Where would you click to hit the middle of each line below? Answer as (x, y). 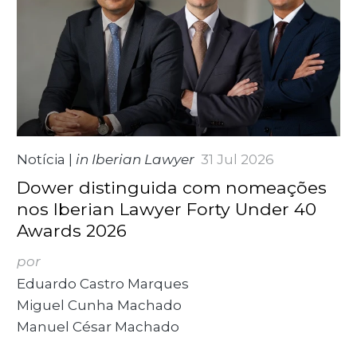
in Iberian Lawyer (135, 160)
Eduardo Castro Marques (103, 284)
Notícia (41, 160)
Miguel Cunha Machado (100, 306)
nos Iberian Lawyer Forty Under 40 (167, 209)
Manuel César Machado (98, 327)
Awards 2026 (72, 231)
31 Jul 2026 (238, 160)
